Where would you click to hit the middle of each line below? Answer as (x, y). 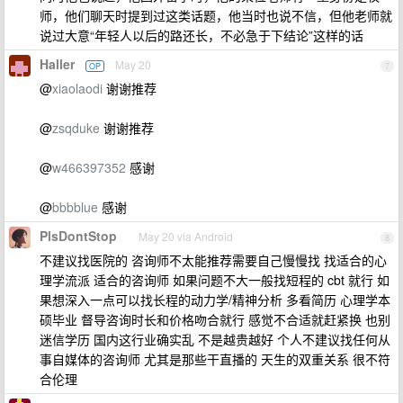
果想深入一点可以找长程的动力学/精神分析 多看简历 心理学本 (215, 300)
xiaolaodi (77, 88)
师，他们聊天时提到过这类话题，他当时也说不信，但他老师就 (216, 15)
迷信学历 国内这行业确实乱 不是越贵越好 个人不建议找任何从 (215, 339)
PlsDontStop (78, 236)
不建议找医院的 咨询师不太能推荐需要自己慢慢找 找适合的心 (213, 260)
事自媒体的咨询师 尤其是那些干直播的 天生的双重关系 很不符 (215, 359)
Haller (57, 64)
